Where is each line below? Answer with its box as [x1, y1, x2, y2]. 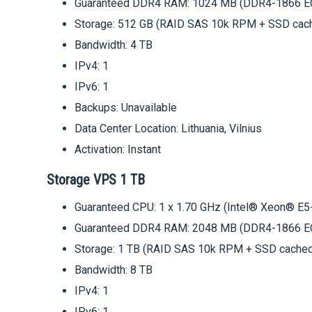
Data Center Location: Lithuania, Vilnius [75, 122, 263, 136]
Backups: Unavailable [75, 101, 178, 115]
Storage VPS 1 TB [47, 171, 146, 189]
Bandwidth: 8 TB [75, 263, 153, 277]
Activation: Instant [75, 143, 162, 157]
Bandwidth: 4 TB [75, 38, 153, 52]
